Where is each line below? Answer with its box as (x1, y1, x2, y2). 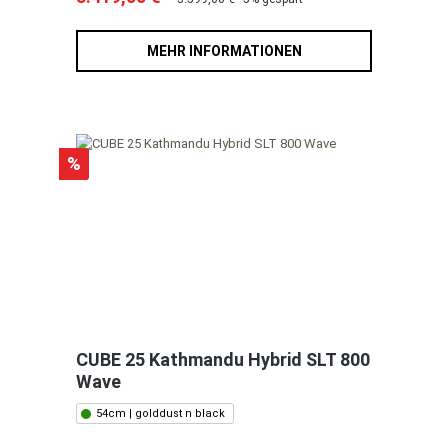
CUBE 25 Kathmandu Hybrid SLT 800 (76, 349, 370, 371)
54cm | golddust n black (96, 407, 225, 421)
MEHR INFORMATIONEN (146, 43, 302, 60)
